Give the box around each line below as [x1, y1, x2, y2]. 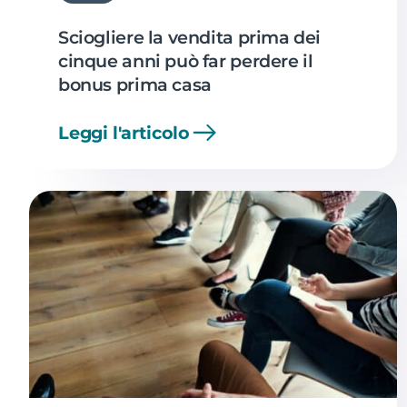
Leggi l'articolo [58, 121, 190, 144]
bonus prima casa [58, 73, 212, 95]
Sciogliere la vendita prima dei [58, 25, 322, 48]
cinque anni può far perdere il [58, 49, 313, 72]
